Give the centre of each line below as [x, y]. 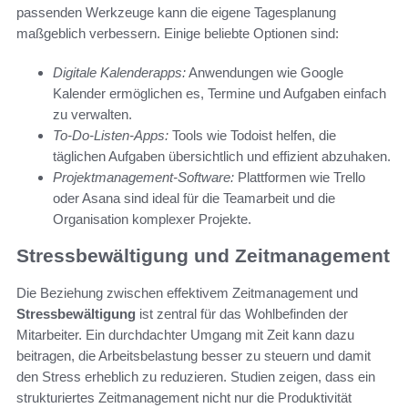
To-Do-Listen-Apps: [111, 136]
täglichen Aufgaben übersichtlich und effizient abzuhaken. [222, 157]
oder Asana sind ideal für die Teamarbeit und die [194, 199]
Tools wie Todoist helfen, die [252, 136]
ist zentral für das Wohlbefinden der [242, 313]
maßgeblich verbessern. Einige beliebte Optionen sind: [178, 34]
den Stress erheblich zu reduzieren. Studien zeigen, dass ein [196, 376]
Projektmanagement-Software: [143, 178]
